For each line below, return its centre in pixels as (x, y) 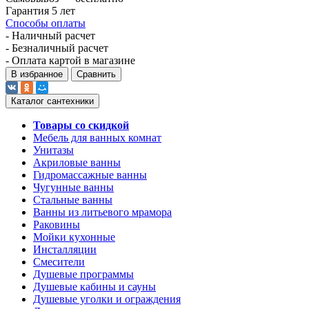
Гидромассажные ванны (90, 175)
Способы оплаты (46, 23)
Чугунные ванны (73, 187)
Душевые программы (83, 274)
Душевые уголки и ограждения (107, 299)
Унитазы (53, 150)
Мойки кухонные (74, 237)
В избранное (37, 74)
